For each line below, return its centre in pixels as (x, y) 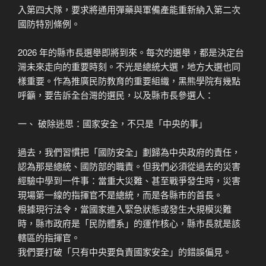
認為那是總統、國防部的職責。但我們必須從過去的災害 (129, 166)
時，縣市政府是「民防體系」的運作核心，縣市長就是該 (129, 223)
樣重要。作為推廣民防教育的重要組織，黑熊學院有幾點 (129, 80)
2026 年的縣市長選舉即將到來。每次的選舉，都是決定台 (131, 52)
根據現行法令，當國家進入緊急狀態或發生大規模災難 (125, 208)
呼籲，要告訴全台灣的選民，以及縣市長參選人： (116, 94)
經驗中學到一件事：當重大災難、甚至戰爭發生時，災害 (129, 180)
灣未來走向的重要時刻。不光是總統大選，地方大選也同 (129, 66)
